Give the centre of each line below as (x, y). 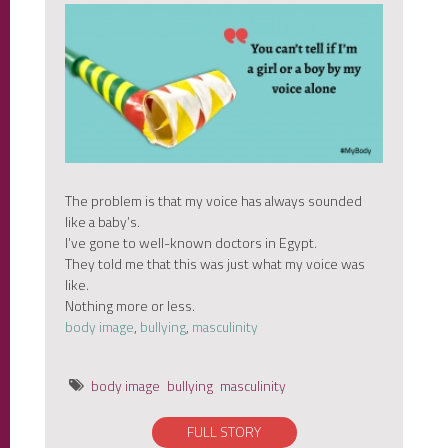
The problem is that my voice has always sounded (213, 201)
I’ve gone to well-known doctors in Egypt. (191, 243)
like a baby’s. (102, 222)
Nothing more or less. (130, 306)
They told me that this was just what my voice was (215, 264)
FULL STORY (224, 432)
